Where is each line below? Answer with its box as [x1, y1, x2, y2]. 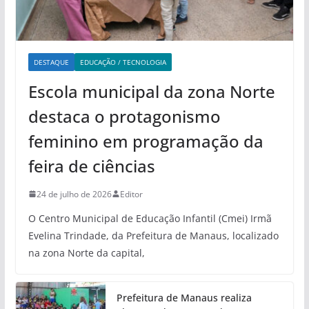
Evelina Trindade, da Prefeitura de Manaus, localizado [28, 228, 279, 242]
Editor [119, 188, 143, 200]
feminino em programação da [28, 129, 263, 152]
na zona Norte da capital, [28, 246, 145, 259]
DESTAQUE [33, 57, 69, 67]
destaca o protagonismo [28, 104, 221, 128]
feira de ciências [28, 154, 155, 177]
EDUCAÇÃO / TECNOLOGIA [79, 57, 166, 67]
